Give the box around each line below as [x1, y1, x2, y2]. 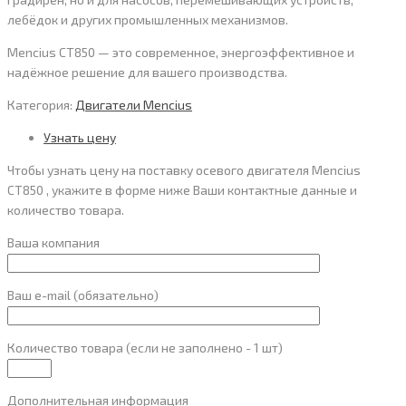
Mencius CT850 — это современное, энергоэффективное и [7, 43, 354, 60]
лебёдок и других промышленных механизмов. [7, 11, 288, 27]
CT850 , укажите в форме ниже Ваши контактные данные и [7, 181, 357, 198]
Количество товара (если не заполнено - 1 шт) [7, 339, 283, 355]
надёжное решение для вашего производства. [7, 63, 287, 80]
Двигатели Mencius [75, 96, 192, 112]
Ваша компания [7, 234, 100, 250]
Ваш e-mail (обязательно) [7, 286, 159, 303]
